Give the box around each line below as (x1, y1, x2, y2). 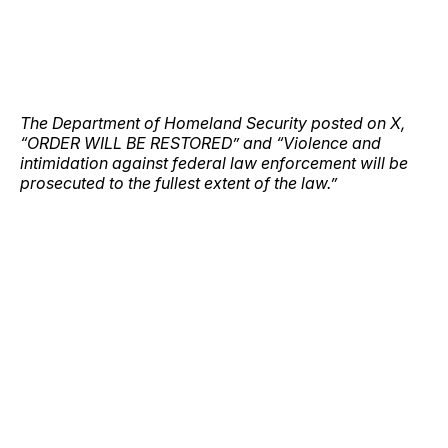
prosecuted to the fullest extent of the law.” (20, 172, 337, 193)
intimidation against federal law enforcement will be (20, 152, 408, 173)
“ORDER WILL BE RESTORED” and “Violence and (20, 132, 381, 153)
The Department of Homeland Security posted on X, (20, 112, 405, 133)
